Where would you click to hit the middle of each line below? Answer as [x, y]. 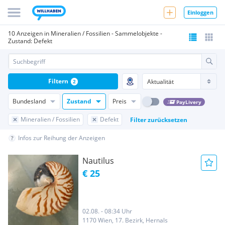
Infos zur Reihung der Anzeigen [62, 138]
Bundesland [29, 101]
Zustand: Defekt [30, 41]
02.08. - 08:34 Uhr [107, 211]
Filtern [58, 81]
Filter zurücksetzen [159, 120]
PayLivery [189, 102]
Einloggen [200, 12]
